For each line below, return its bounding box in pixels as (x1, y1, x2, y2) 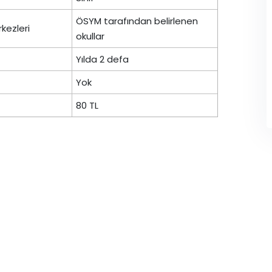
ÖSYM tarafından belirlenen (76, 15, 198, 27)
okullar (76, 30, 104, 42)
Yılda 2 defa (76, 53, 129, 66)
